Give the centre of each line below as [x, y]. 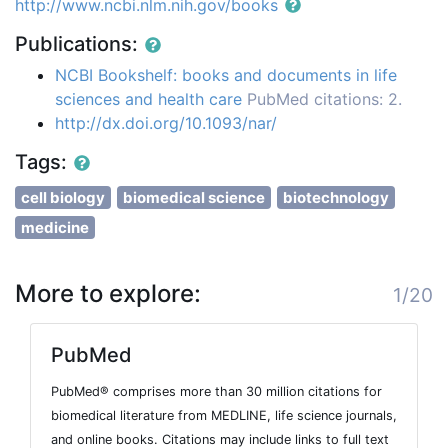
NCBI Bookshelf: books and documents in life [226, 75]
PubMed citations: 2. [324, 99]
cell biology [63, 198]
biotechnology [336, 198]
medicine [55, 228]
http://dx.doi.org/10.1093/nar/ [166, 123]
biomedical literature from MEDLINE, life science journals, [224, 416]
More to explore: [108, 294]
